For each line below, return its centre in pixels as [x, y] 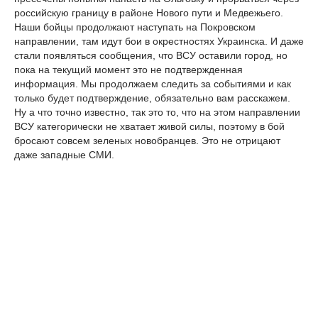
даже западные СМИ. [64, 155]
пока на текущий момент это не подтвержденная [128, 70]
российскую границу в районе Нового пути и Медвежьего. [149, 13]
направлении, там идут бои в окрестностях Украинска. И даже [159, 42]
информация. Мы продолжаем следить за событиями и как [153, 84]
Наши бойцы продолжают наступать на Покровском [135, 27]
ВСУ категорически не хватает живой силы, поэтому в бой [149, 127]
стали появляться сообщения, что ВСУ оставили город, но [151, 56]
